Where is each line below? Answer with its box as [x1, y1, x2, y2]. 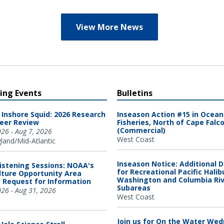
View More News [76, 21, 143, 32]
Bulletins [117, 87, 152, 98]
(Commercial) [117, 125, 165, 135]
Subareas [117, 182, 150, 192]
